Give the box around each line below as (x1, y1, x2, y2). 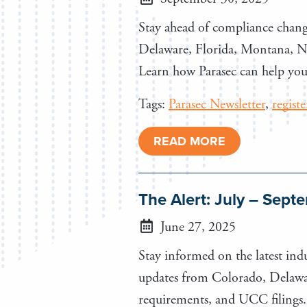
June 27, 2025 (157, 218, 236, 236)
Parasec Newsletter (169, 95, 265, 113)
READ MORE (153, 133, 225, 149)
